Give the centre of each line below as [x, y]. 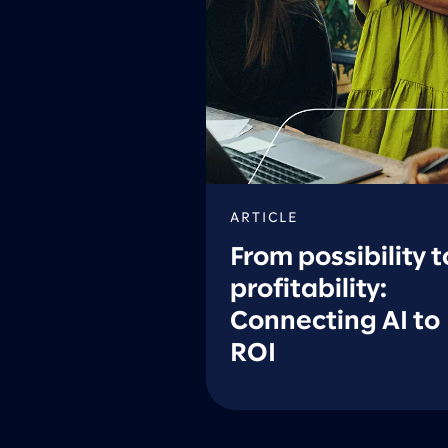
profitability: [308, 290]
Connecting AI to [335, 322]
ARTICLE [264, 218]
